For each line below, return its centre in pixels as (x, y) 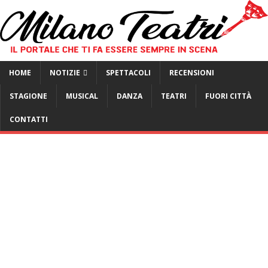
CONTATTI (29, 120)
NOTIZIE (65, 73)
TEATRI (174, 96)
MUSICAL (82, 96)
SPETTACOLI (128, 73)
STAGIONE (28, 96)
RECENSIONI (192, 73)
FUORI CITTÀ (228, 96)
